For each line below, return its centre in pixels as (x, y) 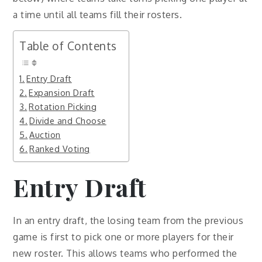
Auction (45, 135)
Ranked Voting (60, 149)
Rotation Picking (63, 107)
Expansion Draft (62, 93)
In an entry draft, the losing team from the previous (128, 221)
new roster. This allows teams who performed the (125, 254)
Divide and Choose (68, 121)
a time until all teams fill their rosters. (98, 15)
